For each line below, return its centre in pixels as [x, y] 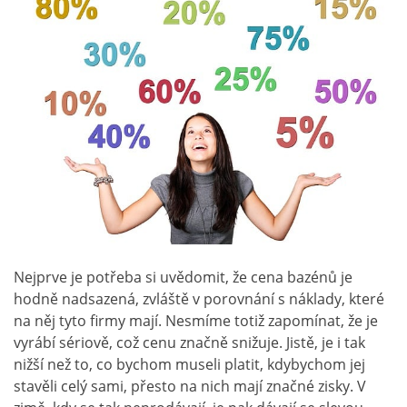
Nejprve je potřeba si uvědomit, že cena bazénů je [183, 278]
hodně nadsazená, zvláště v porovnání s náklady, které [199, 299]
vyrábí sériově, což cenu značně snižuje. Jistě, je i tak [189, 343]
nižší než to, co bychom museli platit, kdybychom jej [189, 365]
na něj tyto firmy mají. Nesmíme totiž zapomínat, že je [196, 321]
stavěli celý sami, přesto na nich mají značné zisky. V [190, 387]
